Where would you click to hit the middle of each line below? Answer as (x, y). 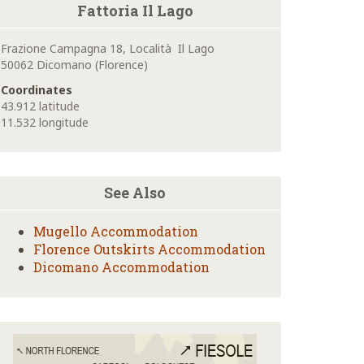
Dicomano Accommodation (121, 267)
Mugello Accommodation (116, 232)
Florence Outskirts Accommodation (149, 249)
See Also (135, 193)
